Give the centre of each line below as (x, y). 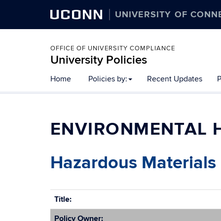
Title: (63, 199)
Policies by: (108, 79)
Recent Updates (175, 79)
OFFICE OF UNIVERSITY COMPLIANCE (113, 48)
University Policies (99, 60)
